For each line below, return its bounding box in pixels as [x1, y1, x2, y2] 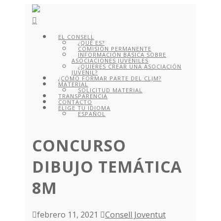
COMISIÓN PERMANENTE [78, 45, 152, 52]
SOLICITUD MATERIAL [78, 86, 143, 94]
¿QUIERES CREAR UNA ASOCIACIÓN [78, 63, 182, 70]
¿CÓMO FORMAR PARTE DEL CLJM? [58, 74, 162, 82]
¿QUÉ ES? [78, 39, 105, 46]
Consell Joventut [105, 209, 166, 220]
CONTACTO [58, 98, 93, 106]
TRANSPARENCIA [58, 92, 108, 100]
